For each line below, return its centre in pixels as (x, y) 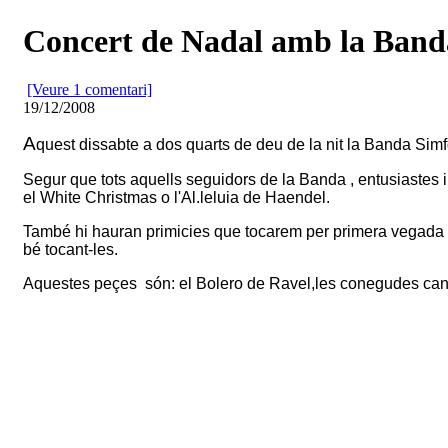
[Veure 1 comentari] (89, 90)
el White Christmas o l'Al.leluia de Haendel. (176, 198)
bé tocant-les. (70, 250)
